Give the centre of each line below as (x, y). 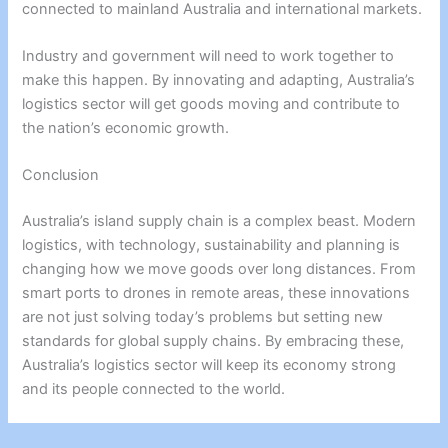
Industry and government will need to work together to (208, 55)
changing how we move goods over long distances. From (219, 269)
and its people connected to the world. (154, 389)
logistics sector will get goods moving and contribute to (211, 103)
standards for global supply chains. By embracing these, (213, 341)
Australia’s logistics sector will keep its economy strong (209, 365)
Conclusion (61, 175)
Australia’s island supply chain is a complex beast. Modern (219, 221)
